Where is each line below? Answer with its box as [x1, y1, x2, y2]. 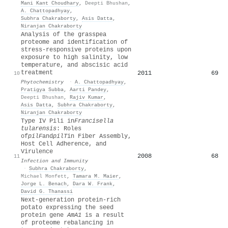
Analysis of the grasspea [21, 31, 106, 38]
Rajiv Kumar [70, 94, 103, 100]
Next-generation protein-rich [21, 196, 121, 204]
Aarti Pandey [70, 86, 106, 93]
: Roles [56, 125, 81, 132]
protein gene [21, 211, 67, 219]
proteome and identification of [21, 38, 128, 46]
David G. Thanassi [21, 188, 73, 194]
